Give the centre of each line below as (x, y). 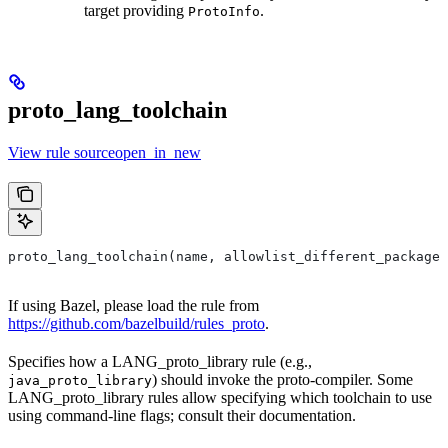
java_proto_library (80, 380)
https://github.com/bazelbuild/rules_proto (136, 323)
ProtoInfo (224, 11)
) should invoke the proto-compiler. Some (282, 379)
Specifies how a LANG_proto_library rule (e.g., (160, 361)
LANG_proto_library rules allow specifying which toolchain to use (220, 397)
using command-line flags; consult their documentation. (182, 415)
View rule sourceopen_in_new (104, 152)
